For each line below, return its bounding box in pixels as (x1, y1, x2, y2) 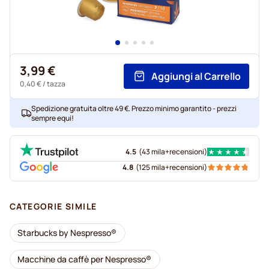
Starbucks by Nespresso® (17, 227, 116, 238)
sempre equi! (31, 113, 74, 123)
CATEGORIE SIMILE (10, 201, 97, 212)
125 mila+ (139, 162, 169, 172)
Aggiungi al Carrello (151, 70, 241, 83)
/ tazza (41, 79, 65, 89)
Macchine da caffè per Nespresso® (17, 253, 151, 265)
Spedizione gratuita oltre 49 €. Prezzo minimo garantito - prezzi (31, 103, 237, 113)
